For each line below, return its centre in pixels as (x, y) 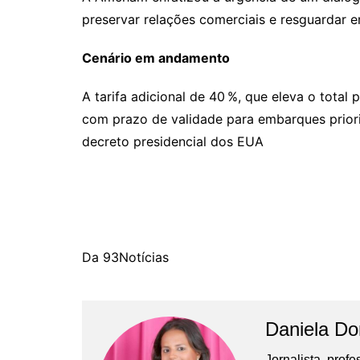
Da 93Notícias (125, 257)
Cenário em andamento (156, 57)
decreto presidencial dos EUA (173, 141)
